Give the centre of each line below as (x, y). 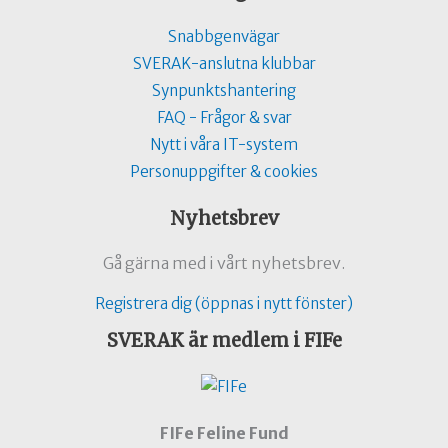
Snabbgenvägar (224, 36)
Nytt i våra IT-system (224, 144)
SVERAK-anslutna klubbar (224, 63)
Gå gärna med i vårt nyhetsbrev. (224, 262)
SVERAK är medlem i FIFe (224, 340)
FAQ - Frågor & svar (224, 117)
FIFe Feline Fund (224, 433)
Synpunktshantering (224, 90)
